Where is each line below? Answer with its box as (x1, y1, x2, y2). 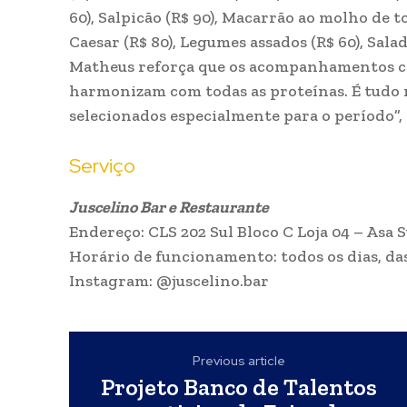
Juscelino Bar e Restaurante (69, 197, 269, 218)
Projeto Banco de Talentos (100, 372, 377, 402)
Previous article (192, 352, 285, 370)
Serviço (69, 153, 135, 180)
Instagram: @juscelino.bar (69, 271, 269, 292)
